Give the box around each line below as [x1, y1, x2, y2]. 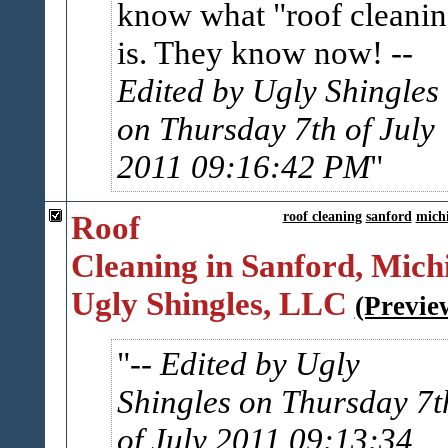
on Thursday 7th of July [116, 110, 435, 147]
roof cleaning [282, 209, 362, 224]
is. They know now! [116, 34, 391, 71]
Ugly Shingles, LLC [70, 285, 347, 322]
